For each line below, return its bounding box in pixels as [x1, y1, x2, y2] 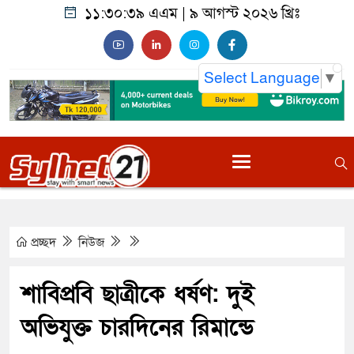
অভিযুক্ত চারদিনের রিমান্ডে [21, 312, 254, 345]
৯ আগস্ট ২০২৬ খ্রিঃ [189, 4, 299, 24]
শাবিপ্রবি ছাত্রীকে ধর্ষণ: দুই [21, 279, 254, 311]
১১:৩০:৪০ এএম [85, 4, 178, 24]
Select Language [204, 68, 320, 88]
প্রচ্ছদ [28, 234, 59, 252]
